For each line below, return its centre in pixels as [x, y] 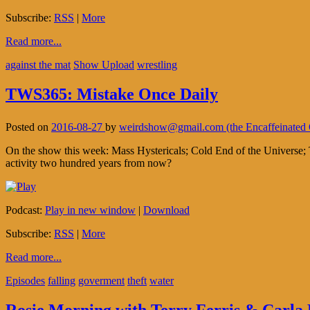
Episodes [25, 281]
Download [166, 210]
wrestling [157, 64]
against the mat [38, 64]
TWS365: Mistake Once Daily [112, 94]
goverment [101, 281]
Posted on [28, 127]
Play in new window [90, 210]
